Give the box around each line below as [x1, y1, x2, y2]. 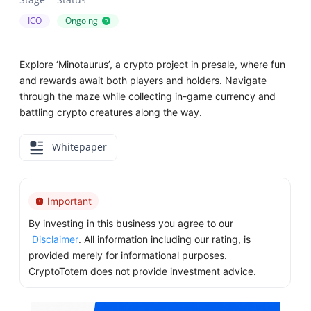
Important [47, 195, 92, 208]
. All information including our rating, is [78, 233, 251, 246]
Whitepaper [49, 140, 108, 153]
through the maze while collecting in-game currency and [19, 90, 276, 102]
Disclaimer [32, 233, 79, 246]
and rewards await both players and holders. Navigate [19, 74, 267, 86]
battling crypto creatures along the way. [19, 106, 203, 118]
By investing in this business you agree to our [28, 217, 234, 230]
